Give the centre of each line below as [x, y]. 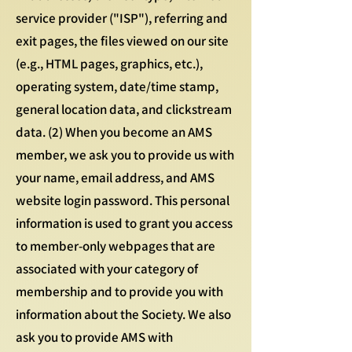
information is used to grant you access [124, 223]
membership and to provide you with [119, 291]
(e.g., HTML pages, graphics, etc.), [109, 64]
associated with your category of [107, 269]
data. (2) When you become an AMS [114, 132]
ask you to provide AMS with [94, 337]
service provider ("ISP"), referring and [122, 18]
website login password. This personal [123, 200]
